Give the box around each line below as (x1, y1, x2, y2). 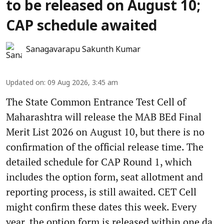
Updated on (6, 78, 44, 87)
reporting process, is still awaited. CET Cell (6, 184, 196, 198)
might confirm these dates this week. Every (6, 199, 196, 213)
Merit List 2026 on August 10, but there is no (6, 124, 204, 138)
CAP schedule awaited (6, 18, 157, 35)
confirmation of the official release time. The (6, 139, 203, 153)
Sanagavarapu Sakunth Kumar (26, 44, 140, 55)
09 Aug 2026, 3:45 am (47, 78, 118, 87)
